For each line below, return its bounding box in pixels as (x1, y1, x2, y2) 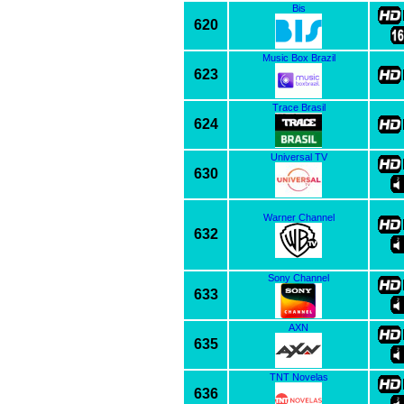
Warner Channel (262, 211, 335, 223)
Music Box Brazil (262, 51, 335, 63)
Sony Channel (268, 271, 329, 283)
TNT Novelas (269, 371, 328, 382)
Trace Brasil (271, 101, 326, 113)
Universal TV (270, 151, 327, 162)
